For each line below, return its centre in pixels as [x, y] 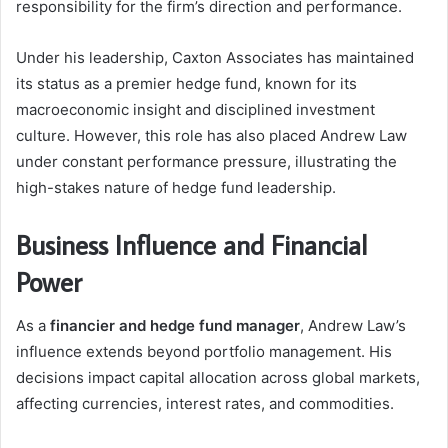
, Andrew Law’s [353, 326]
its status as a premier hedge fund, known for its [186, 83]
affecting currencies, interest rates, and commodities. [205, 404]
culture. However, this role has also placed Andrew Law [211, 135]
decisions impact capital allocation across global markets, [218, 378]
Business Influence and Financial [191, 244]
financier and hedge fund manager [175, 326]
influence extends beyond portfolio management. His [204, 352]
